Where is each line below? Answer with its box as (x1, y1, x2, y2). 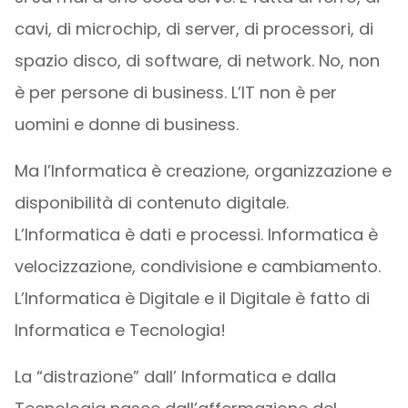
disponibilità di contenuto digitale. (14, 190, 289, 214)
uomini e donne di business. (14, 112, 239, 136)
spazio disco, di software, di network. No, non (14, 48, 380, 72)
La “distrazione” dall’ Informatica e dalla (14, 364, 336, 388)
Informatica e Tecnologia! (14, 318, 226, 342)
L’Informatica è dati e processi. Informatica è (14, 222, 378, 246)
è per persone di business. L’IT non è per (14, 80, 337, 104)
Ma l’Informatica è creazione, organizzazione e (14, 158, 392, 182)
